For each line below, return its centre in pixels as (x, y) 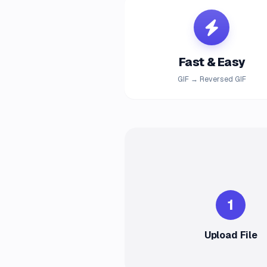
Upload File (231, 235)
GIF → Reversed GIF (212, 79)
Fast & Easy (212, 62)
